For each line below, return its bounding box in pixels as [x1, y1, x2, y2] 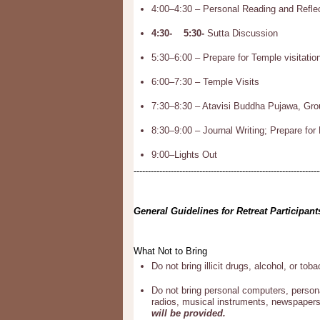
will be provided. [151, 308, 226, 319]
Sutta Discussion [207, 28, 278, 39]
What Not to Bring [134, 246, 207, 256]
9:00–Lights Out [151, 149, 217, 160]
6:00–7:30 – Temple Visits [151, 76, 259, 87]
